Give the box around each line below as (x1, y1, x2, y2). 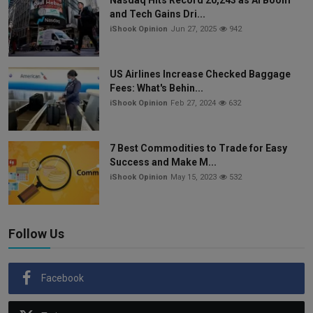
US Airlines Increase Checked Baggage (110, 68, 291, 80)
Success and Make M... (110, 156, 217, 168)
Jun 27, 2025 (170, 24, 217, 34)
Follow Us (8, 226, 64, 242)
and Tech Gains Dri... (110, 8, 205, 20)
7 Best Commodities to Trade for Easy (110, 143, 287, 154)
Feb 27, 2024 (170, 99, 216, 108)
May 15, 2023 (170, 173, 217, 182)
